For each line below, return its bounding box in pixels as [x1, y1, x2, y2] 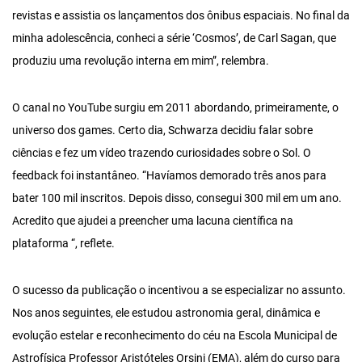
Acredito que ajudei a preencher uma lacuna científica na [12, 214, 293, 228]
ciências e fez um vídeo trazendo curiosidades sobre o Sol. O [12, 146, 311, 160]
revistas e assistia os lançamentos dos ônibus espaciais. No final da [12, 9, 350, 23]
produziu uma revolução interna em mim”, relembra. [12, 54, 269, 68]
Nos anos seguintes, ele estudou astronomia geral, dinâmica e [12, 306, 320, 320]
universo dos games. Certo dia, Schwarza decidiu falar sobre [12, 124, 313, 137]
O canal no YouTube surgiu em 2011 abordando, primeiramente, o [12, 101, 339, 115]
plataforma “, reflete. [12, 237, 115, 250]
